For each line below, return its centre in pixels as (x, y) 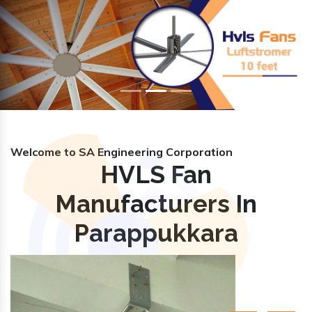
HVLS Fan (156, 174)
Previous (44, 53)
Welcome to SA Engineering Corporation (122, 151)
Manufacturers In (156, 203)
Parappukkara (156, 233)
